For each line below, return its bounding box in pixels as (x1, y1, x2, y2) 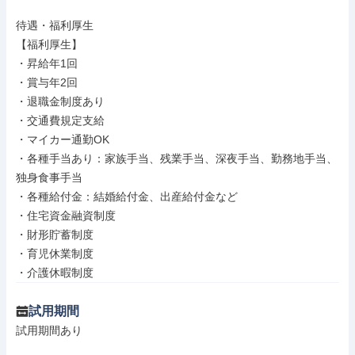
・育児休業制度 (16, 247, 94, 260)
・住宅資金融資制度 (16, 209, 116, 222)
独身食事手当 (16, 171, 82, 184)
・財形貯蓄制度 (16, 228, 94, 241)
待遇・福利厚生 (16, 19, 94, 32)
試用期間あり (16, 324, 82, 337)
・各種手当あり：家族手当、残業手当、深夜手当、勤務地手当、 (16, 152, 338, 165)
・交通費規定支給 (16, 114, 105, 127)
